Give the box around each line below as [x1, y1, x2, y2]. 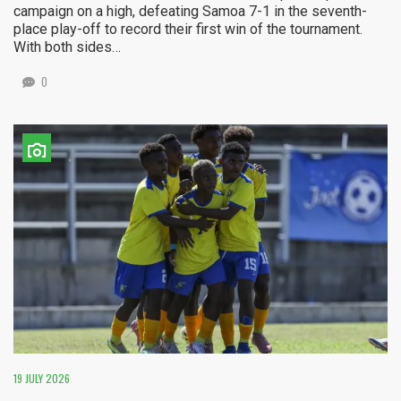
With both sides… [13, 38, 121, 56]
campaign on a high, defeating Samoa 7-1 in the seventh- [13, 3, 367, 21]
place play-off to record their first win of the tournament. [13, 21, 363, 38]
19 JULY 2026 [13, 371, 70, 387]
